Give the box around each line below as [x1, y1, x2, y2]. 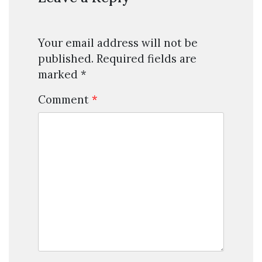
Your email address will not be [38, 36, 198, 50]
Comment [38, 92, 92, 107]
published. [38, 51, 94, 66]
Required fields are [96, 51, 196, 66]
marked [38, 67, 81, 82]
